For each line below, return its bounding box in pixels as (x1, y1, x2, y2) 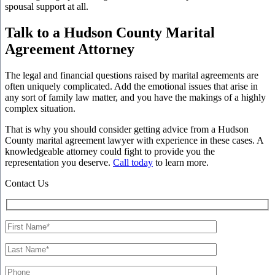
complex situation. (5, 103, 76, 114)
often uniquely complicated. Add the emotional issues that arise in (5, 80, 258, 91)
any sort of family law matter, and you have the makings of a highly (5, 91, 266, 103)
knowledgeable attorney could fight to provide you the (5, 145, 215, 157)
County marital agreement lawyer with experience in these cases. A (5, 134, 263, 145)
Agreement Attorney (5, 41, 134, 57)
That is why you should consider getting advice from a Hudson (5, 123, 249, 134)
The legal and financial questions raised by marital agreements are (5, 69, 258, 80)
